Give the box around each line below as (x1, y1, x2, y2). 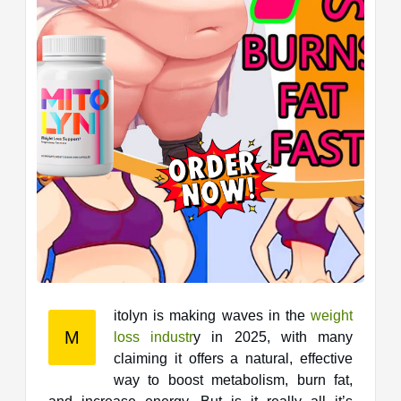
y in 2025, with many (193, 328, 354, 345)
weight (311, 307, 353, 323)
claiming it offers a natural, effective (114, 350, 353, 366)
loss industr (114, 328, 194, 345)
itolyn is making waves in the (114, 307, 311, 323)
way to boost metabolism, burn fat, (114, 371, 353, 388)
